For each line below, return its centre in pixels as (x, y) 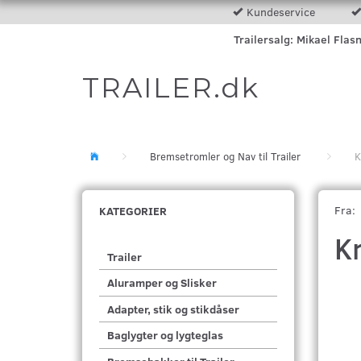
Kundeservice (280, 12)
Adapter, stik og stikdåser (173, 309)
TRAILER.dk (171, 88)
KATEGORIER (133, 211)
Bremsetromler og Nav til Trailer (225, 156)
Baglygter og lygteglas (165, 335)
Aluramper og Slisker (162, 283)
